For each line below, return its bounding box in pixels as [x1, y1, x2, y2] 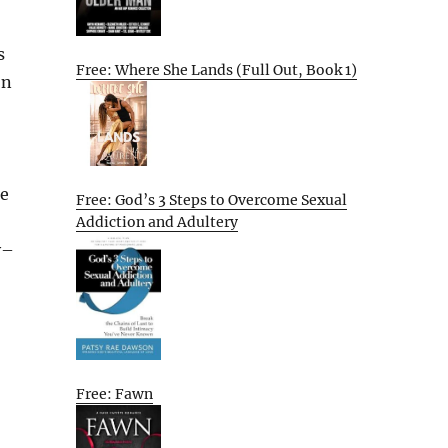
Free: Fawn [76, 384, 153, 403]
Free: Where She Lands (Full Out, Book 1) [76, 60, 357, 79]
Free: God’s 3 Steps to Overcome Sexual [76, 190, 347, 209]
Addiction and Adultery [76, 212, 238, 231]
